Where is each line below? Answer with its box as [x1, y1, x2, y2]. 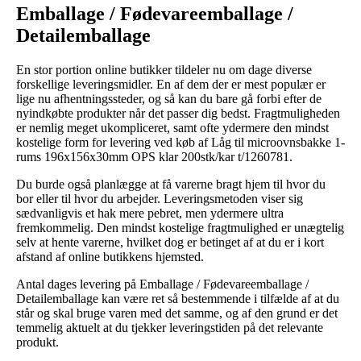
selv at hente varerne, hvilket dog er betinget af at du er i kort [16, 234, 324, 249]
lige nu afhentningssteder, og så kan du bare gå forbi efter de [16, 91, 322, 106]
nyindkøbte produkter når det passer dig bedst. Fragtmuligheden [16, 106, 340, 120]
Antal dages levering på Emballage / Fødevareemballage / [16, 276, 309, 291]
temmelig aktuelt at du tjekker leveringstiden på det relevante [16, 320, 323, 334]
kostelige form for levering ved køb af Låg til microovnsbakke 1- [16, 135, 345, 149]
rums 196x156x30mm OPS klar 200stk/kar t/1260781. [16, 149, 293, 164]
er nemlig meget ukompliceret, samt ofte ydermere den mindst [16, 120, 329, 135]
